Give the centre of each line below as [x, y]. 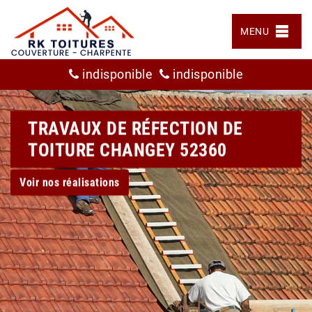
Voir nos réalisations [70, 182]
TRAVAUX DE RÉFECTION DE [135, 128]
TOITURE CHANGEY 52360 [127, 150]
